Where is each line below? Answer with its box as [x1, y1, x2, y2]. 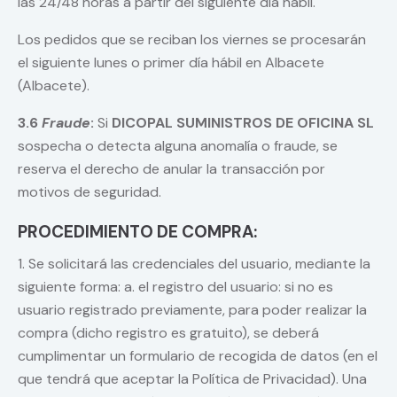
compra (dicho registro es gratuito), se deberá [18, 323, 319, 343]
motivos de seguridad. [18, 183, 161, 202]
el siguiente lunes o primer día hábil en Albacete [18, 53, 324, 73]
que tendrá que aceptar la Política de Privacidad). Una [18, 370, 367, 389]
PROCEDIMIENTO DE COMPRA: [18, 221, 257, 244]
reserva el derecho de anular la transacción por [18, 160, 325, 179]
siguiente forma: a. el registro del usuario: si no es [18, 277, 333, 297]
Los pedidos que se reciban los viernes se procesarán [18, 30, 366, 50]
